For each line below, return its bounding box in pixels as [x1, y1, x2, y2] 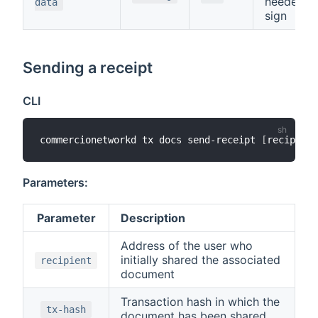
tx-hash [46, 303, 86, 315]
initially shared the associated [121, 252, 280, 267]
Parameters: [23, 175, 88, 190]
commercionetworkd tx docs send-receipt [40, 133, 261, 146]
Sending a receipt [23, 57, 153, 77]
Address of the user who [121, 238, 253, 253]
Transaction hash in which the [121, 294, 280, 309]
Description [121, 210, 185, 225]
